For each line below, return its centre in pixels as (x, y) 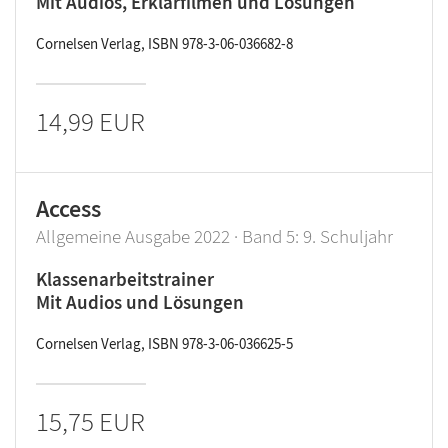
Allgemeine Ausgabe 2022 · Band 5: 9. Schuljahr (214, 236)
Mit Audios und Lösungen (140, 302)
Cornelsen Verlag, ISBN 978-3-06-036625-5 (164, 343)
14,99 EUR (90, 121)
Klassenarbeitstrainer (125, 279)
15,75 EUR (90, 421)
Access (68, 208)
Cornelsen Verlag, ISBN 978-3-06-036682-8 (164, 43)
